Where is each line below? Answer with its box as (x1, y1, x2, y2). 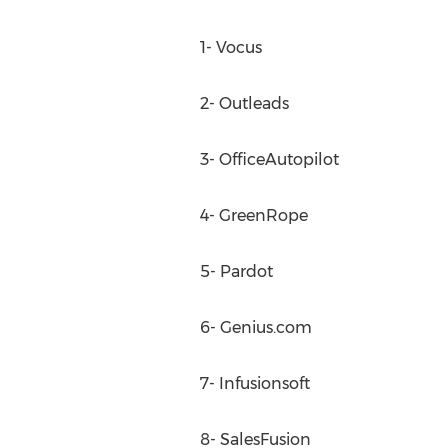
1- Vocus (199, 38, 262, 57)
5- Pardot (199, 262, 273, 281)
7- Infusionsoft (199, 374, 310, 393)
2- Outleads (199, 94, 289, 113)
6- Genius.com (199, 318, 312, 337)
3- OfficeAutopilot (199, 150, 339, 169)
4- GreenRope (199, 206, 308, 225)
